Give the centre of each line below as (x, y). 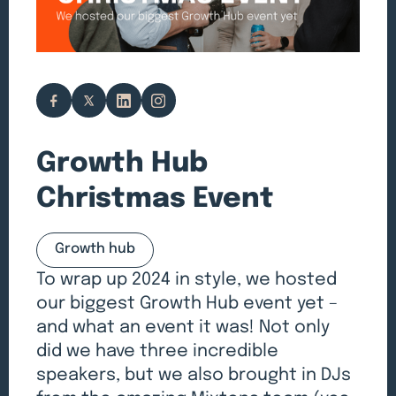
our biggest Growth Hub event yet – (187, 304)
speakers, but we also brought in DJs (194, 376)
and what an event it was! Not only (183, 328)
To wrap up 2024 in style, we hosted (187, 280)
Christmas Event (156, 198)
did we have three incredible (158, 352)
